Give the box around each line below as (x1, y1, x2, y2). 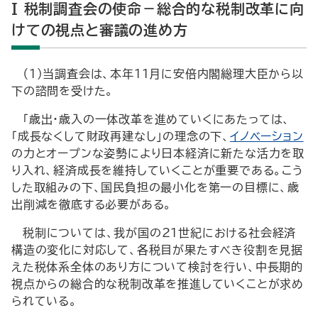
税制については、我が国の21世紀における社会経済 (23, 227, 297, 238)
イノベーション (230, 131, 304, 142)
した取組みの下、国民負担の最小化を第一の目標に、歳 (11, 182, 300, 193)
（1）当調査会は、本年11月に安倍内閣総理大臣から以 (23, 68, 304, 79)
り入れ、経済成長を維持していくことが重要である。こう (11, 165, 304, 176)
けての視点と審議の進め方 (11, 23, 188, 37)
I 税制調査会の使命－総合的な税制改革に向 (11, 1, 305, 16)
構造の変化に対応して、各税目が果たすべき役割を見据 (11, 244, 303, 256)
